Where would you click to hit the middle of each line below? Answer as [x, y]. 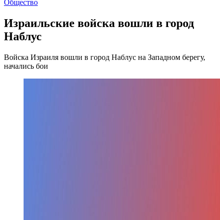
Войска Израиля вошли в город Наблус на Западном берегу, [105, 57]
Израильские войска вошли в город [99, 23]
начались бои [26, 66]
